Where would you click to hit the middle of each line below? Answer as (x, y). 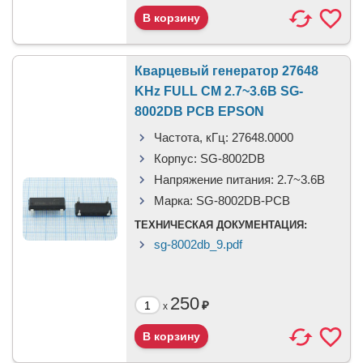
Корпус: (175, 158)
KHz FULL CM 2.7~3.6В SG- (219, 91)
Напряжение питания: (214, 179)
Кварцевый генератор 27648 (226, 71)
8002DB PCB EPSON (199, 111)
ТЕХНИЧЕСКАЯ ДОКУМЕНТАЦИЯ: (221, 225)
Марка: (173, 201)
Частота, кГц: (191, 137)
